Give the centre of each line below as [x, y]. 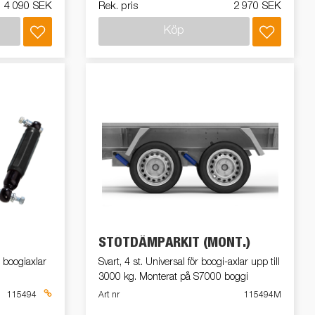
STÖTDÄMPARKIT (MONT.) [174, 243]
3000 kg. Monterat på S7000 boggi [173, 277]
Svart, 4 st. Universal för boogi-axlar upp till [189, 263]
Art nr [109, 296]
